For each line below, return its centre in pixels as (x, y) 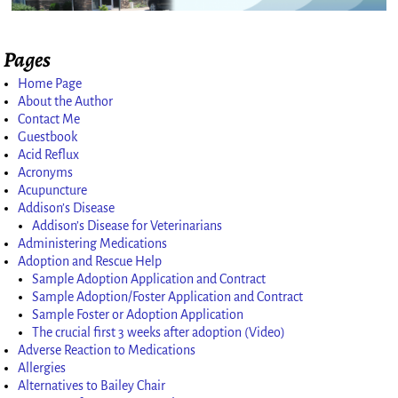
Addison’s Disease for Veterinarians (127, 225)
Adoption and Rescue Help (90, 261)
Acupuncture (53, 190)
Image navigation (79, 60)
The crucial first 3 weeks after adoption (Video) (159, 332)
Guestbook (48, 136)
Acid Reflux (49, 154)
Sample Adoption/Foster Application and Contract (168, 296)
